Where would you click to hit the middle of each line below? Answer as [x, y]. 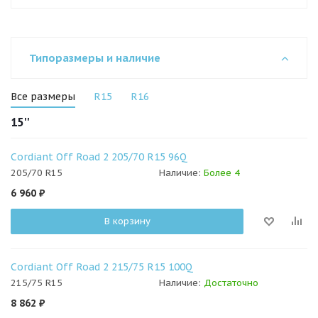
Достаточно [231, 283]
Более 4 [222, 173]
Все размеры [43, 97]
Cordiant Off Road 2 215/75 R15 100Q [102, 267]
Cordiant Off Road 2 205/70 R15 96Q [99, 157]
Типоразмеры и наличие [95, 58]
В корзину [127, 221]
